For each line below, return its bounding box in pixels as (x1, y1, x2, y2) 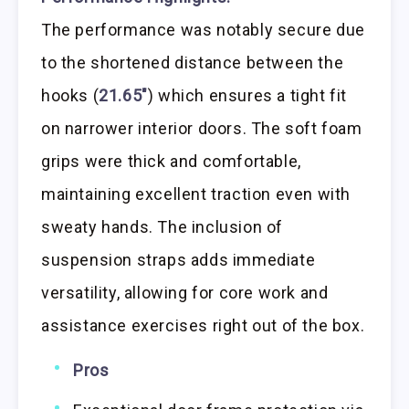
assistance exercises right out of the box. (41, 315, 365, 335)
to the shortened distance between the (41, 52, 344, 72)
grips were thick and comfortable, (41, 151, 301, 171)
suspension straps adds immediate (41, 249, 316, 269)
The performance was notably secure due (41, 19, 365, 39)
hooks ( (41, 85, 100, 105)
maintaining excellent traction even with (41, 184, 351, 204)
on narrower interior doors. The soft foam (41, 118, 362, 138)
